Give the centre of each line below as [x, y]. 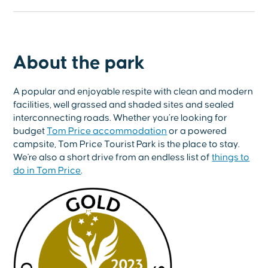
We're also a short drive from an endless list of [113, 157]
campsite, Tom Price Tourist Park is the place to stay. [127, 144]
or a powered [197, 131]
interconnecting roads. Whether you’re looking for [121, 118]
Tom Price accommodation [107, 131]
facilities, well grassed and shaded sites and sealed [124, 104]
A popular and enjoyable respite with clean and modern [133, 91]
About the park [79, 63]
